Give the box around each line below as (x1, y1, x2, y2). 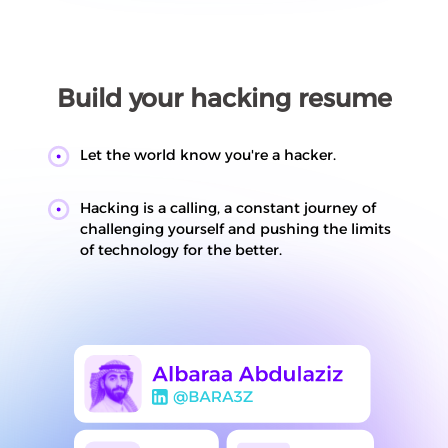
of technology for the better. (80, 241, 282, 259)
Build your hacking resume (56, 83, 392, 113)
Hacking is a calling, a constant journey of (80, 199, 376, 217)
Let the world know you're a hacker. (80, 146, 336, 164)
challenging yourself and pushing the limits (80, 220, 391, 238)
